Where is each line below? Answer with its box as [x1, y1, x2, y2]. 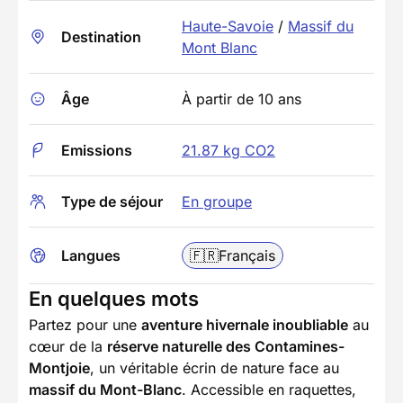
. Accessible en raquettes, [182, 381, 356, 399]
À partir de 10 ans [182, 90, 301, 109]
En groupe [182, 193, 252, 211]
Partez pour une [29, 316, 141, 335]
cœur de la [29, 337, 107, 356]
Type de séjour [61, 193, 163, 211]
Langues [61, 246, 121, 265]
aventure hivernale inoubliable [141, 316, 348, 335]
